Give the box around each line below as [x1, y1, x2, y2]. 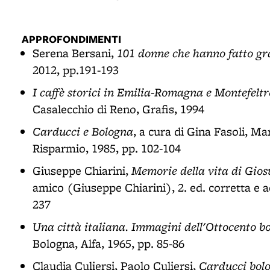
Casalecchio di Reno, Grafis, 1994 [33, 101, 204, 117]
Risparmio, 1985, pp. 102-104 [33, 140, 181, 156]
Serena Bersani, [33, 45, 117, 61]
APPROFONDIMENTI [22, 32, 121, 46]
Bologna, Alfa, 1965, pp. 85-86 [33, 236, 184, 251]
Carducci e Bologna [33, 123, 133, 139]
